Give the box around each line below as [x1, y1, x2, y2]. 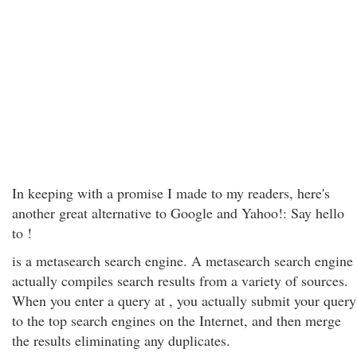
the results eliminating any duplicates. [12, 331, 230, 350]
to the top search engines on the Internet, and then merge [12, 311, 341, 330]
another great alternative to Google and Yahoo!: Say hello [12, 203, 344, 222]
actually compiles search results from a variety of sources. [12, 271, 348, 290]
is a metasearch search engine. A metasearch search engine [12, 251, 353, 270]
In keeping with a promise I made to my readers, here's [12, 183, 330, 202]
